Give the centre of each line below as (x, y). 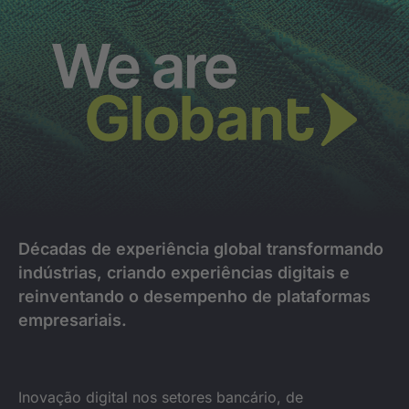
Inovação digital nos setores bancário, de (161, 397)
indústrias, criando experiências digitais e (184, 272)
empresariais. (73, 320)
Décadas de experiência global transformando (201, 248)
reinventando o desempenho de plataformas (194, 296)
